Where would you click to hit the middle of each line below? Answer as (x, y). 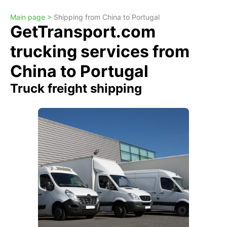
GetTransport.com (83, 32)
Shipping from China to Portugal (107, 17)
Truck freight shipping (76, 88)
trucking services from (100, 51)
